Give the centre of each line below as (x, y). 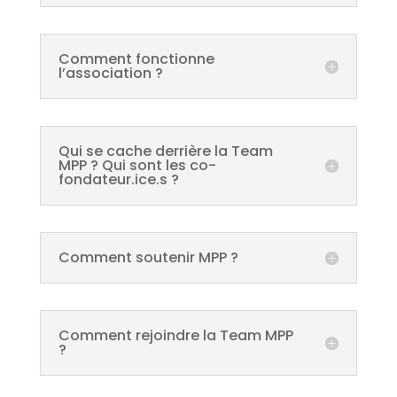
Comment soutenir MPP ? (148, 257)
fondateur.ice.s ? (118, 179)
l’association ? (110, 73)
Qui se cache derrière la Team (165, 151)
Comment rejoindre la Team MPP (175, 335)
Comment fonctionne (136, 59)
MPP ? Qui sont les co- (137, 165)
